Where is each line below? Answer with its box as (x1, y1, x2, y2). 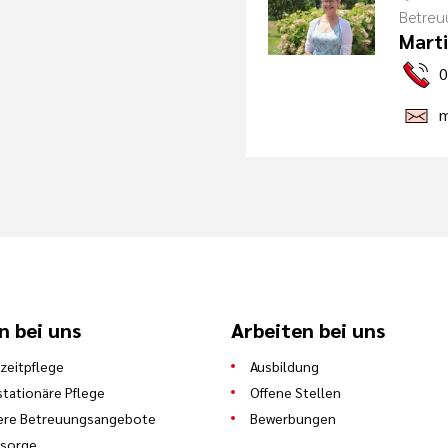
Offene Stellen (250, 382, 342, 401)
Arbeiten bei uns (231, 316, 386, 343)
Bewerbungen (250, 408, 337, 427)
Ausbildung (250, 356, 320, 375)
